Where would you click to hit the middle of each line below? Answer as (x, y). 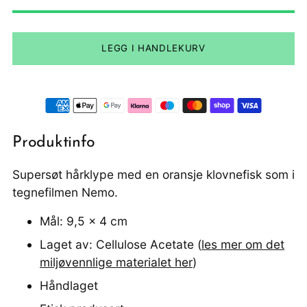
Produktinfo (54, 143)
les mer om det (243, 244)
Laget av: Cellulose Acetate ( (121, 244)
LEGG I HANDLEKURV (153, 48)
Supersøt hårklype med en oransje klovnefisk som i (153, 174)
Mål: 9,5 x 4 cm (84, 221)
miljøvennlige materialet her (116, 262)
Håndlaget (69, 285)
